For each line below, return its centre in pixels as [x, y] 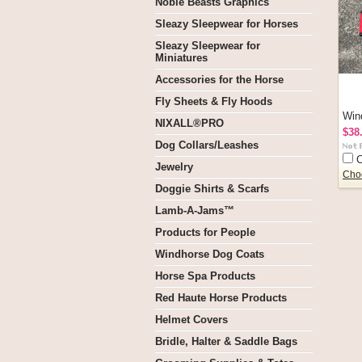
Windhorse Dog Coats [210, 254]
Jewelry [174, 167]
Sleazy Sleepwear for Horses [227, 24]
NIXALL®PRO [189, 123]
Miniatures [181, 58]
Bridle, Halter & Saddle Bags [226, 341]
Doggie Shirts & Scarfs [212, 189]
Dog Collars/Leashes [207, 145]
